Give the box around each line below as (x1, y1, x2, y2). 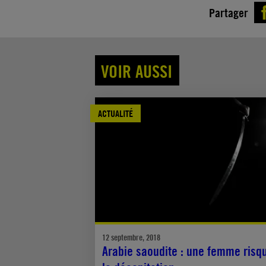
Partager (209, 5, 248, 20)
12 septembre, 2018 (102, 232, 160, 243)
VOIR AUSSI (101, 60, 172, 82)
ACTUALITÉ (98, 107, 133, 119)
